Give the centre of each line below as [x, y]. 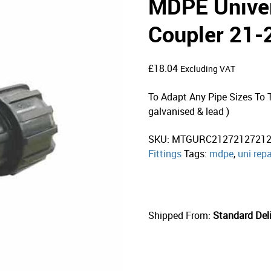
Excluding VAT [208, 69]
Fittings [165, 153]
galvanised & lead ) [189, 111]
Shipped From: [180, 215]
